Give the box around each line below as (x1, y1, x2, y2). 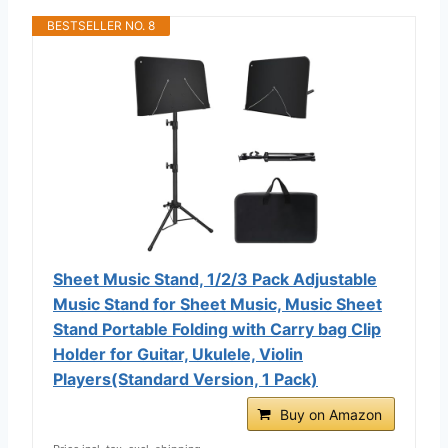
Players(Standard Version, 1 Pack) (53, 368, 318, 389)
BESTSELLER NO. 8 (47, 17, 155, 33)
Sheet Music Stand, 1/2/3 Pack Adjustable (53, 268, 377, 289)
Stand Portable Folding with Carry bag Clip (53, 318, 381, 339)
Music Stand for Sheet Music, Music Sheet (53, 293, 382, 314)
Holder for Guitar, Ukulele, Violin (53, 343, 303, 364)
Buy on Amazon (280, 405, 382, 423)
